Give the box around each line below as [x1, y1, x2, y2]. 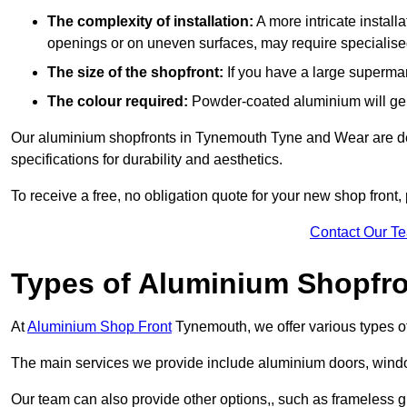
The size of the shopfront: [47, 64, 227, 80]
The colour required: [47, 93, 188, 109]
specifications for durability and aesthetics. [11, 151, 283, 167]
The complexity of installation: [47, 13, 253, 29]
